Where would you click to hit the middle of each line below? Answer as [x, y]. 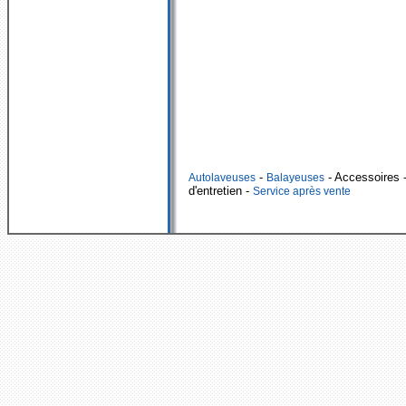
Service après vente [302, 191]
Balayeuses [295, 177]
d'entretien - [221, 190]
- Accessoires [362, 177]
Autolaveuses [222, 177]
